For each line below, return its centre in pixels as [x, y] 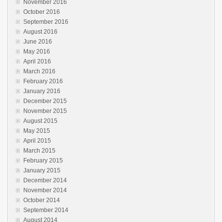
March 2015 [39, 150]
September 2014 [46, 210]
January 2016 [42, 91]
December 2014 [45, 180]
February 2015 [43, 160]
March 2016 [39, 71]
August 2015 [40, 121]
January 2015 [42, 170]
